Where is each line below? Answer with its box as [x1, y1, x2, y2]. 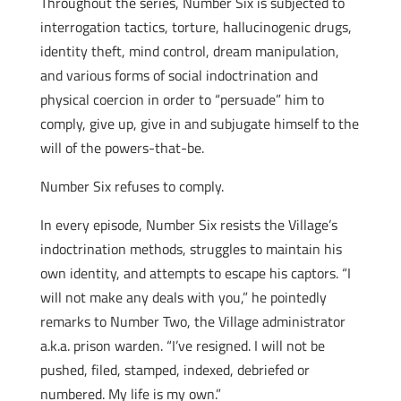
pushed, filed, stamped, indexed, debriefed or [39, 359, 310, 380]
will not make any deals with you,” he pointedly [39, 286, 327, 308]
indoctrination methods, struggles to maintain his [39, 238, 342, 260]
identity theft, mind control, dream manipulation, [39, 40, 339, 62]
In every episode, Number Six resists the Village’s [39, 214, 337, 235]
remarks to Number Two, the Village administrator [39, 311, 346, 332]
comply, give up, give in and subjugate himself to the [39, 113, 359, 134]
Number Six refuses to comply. [39, 175, 224, 197]
